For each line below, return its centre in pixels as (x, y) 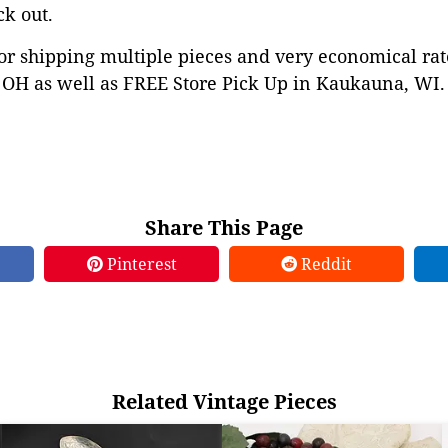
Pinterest (139, 264)
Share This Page (224, 227)
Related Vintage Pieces (224, 401)
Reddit (324, 264)
